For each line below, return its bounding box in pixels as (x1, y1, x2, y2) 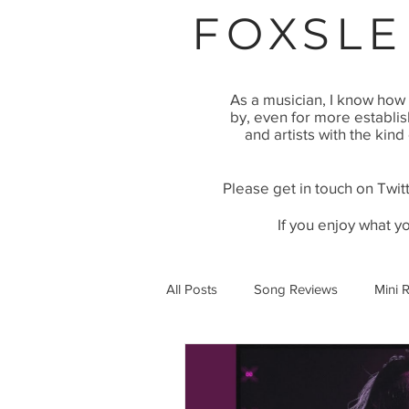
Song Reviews (254, 280, 338, 297)
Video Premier (203, 353, 288, 370)
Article (324, 353, 361, 370)
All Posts (166, 280, 217, 297)
